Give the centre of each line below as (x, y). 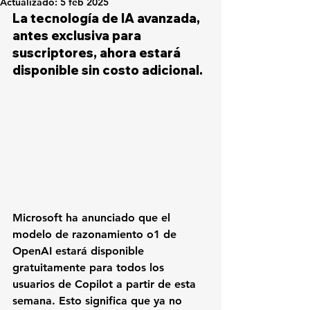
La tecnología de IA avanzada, (108, 18)
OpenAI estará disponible (80, 251)
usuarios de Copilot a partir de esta (106, 284)
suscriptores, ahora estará (98, 53)
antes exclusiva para (78, 36)
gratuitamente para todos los (90, 268)
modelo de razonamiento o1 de (96, 235)
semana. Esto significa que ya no (99, 301)
